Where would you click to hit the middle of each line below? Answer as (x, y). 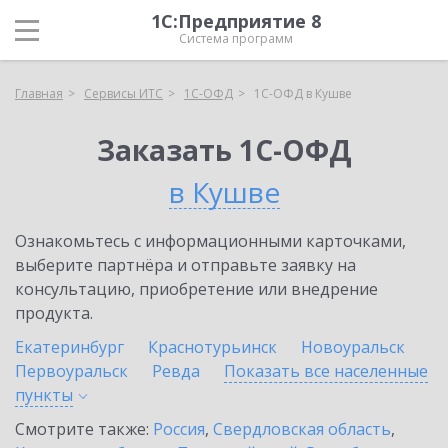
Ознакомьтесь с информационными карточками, (210, 241)
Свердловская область (302, 429)
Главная (39, 93)
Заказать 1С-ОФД (224, 150)
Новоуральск (353, 347)
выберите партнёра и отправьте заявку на (185, 265)
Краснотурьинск (212, 347)
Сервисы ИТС (123, 93)
